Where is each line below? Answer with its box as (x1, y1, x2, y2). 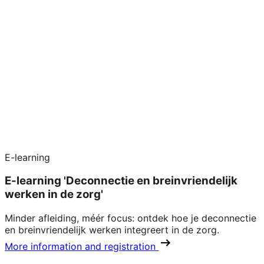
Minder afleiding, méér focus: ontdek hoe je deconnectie (5, 212, 256, 225)
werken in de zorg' (5, 187, 103, 202)
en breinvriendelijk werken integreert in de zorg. (5, 224, 219, 236)
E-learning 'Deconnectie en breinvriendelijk (5, 174, 237, 188)
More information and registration (5, 240, 159, 253)
